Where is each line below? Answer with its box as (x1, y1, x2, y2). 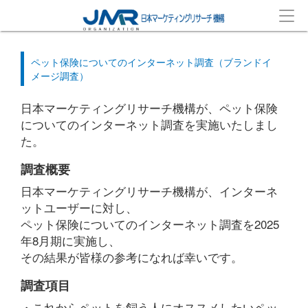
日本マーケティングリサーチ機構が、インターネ (21, 182, 278, 199)
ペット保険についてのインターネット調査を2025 (21, 215, 279, 232)
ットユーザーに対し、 (21, 199, 137, 216)
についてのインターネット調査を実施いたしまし (21, 115, 278, 133)
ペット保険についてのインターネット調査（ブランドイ (31, 55, 272, 69)
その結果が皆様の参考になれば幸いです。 (21, 248, 243, 265)
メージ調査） (31, 69, 89, 82)
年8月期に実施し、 (21, 232, 120, 249)
